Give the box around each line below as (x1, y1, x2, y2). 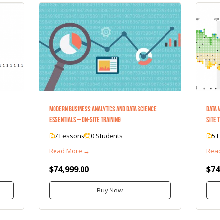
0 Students (91, 131, 123, 140)
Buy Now (97, 185, 123, 194)
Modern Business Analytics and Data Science (49, 105, 157, 113)
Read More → (49, 146, 90, 155)
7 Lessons (55, 131, 85, 140)
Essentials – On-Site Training (49, 115, 121, 124)
